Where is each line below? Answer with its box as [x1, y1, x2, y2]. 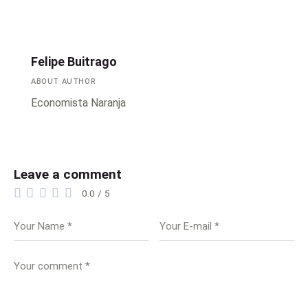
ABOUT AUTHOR [31, 76, 96, 86]
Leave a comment [14, 166, 122, 182]
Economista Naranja [31, 96, 126, 109]
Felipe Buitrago [31, 54, 117, 69]
